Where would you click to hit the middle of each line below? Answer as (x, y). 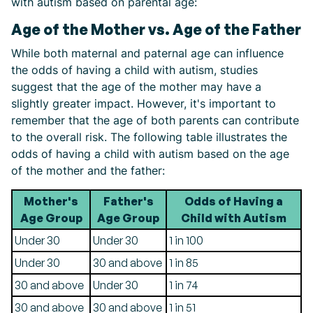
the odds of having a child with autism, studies (134, 70)
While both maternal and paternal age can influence (147, 53)
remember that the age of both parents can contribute (155, 120)
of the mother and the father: (88, 170)
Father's (128, 201)
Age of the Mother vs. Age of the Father (156, 29)
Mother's (51, 201)
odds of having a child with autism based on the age (150, 154)
